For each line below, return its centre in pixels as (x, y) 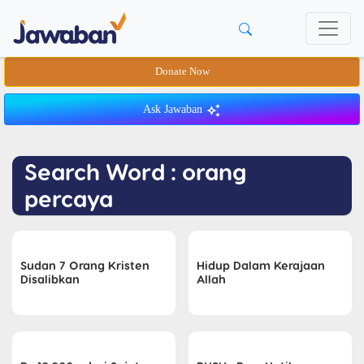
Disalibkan (50, 279)
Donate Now (182, 71)
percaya (69, 198)
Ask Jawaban (174, 109)
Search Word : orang (135, 171)
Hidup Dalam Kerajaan (261, 265)
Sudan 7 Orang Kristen (85, 265)
